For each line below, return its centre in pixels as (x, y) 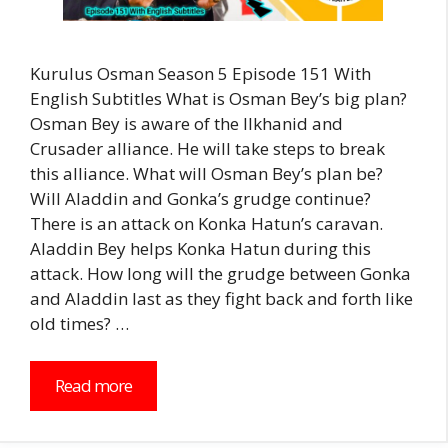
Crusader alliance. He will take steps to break (207, 148)
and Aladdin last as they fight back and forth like (221, 298)
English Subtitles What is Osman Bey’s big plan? (218, 98)
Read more (93, 386)
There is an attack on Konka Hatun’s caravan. (206, 223)
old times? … (79, 323)
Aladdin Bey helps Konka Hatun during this (200, 248)
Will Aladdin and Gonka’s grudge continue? (200, 198)
